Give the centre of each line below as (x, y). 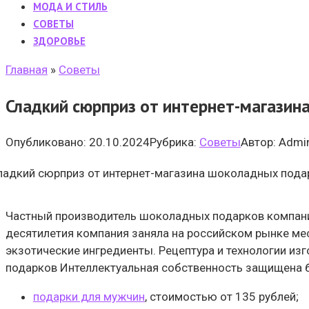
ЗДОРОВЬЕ (59, 41)
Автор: (258, 142)
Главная (27, 70)
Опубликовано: (46, 142)
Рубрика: (173, 142)
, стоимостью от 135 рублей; (222, 297)
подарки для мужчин (89, 297)
